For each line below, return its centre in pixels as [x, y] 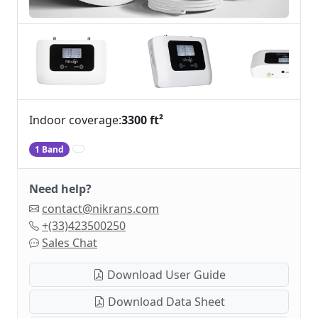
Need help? [60, 188]
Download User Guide [165, 274]
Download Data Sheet [165, 301]
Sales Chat [70, 242]
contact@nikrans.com [100, 208]
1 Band [49, 149]
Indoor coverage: [75, 120]
